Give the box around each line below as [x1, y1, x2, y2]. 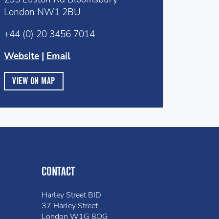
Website [4, 50, 39, 63]
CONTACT [42, 164, 75, 178]
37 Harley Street [42, 200, 98, 211]
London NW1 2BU [4, 6, 81, 19]
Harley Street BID [42, 190, 101, 200]
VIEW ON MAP [12, 75, 55, 87]
